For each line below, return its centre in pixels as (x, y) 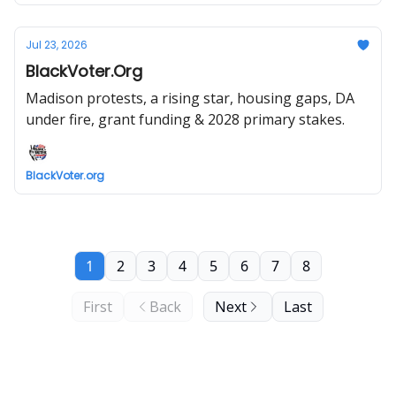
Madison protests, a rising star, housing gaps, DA (190, 98)
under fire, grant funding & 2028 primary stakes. (185, 119)
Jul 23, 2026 (57, 45)
